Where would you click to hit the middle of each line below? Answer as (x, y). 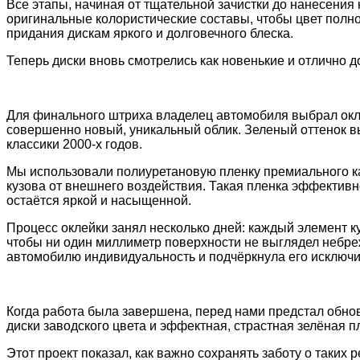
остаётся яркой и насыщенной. (99, 200)
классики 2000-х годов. (74, 144)
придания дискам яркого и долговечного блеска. (150, 33)
